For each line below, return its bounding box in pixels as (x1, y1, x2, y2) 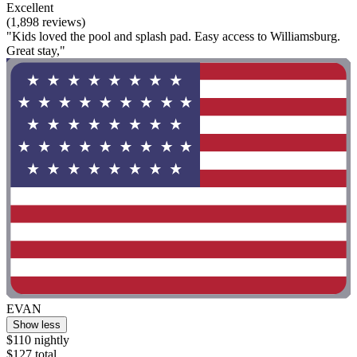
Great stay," (6, 43, 65, 57)
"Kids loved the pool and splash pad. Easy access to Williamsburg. (6, 29, 340, 43)
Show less (13, 318, 61, 331)
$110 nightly (6, 332, 69, 347)
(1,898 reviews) (6, 14, 85, 29)
